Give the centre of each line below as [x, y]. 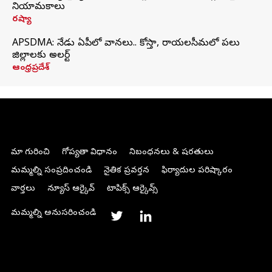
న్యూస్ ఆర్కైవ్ [71, 189]
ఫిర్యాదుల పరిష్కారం [197, 171]
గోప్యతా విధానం [89, 153]
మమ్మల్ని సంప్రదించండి [51, 171]
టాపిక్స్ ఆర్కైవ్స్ [132, 189]
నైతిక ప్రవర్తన [126, 171]
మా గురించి [30, 153]
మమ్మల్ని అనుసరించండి [53, 213]
